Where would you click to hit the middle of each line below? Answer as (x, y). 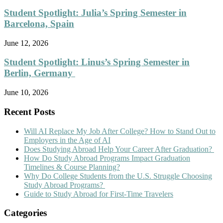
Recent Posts (29, 111)
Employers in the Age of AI (67, 140)
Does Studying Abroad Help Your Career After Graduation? (119, 149)
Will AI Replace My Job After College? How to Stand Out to (120, 131)
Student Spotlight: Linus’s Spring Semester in (97, 62)
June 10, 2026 (26, 93)
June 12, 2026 (26, 43)
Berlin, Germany (40, 73)
